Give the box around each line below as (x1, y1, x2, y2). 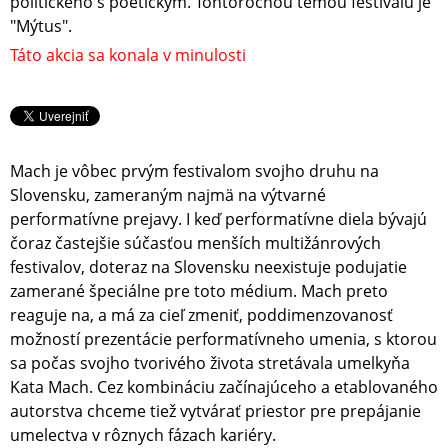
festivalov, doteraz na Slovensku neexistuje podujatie (10, 256, 407, 279)
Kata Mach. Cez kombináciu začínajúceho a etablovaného (10, 376, 438, 399)
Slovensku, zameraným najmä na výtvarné (10, 184, 326, 207)
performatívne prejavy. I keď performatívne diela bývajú (10, 208, 427, 231)
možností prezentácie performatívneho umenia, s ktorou (10, 328, 437, 351)
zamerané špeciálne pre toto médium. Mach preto (10, 280, 388, 303)
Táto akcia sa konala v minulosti (10, 44, 246, 67)
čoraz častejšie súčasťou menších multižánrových (10, 232, 381, 255)
